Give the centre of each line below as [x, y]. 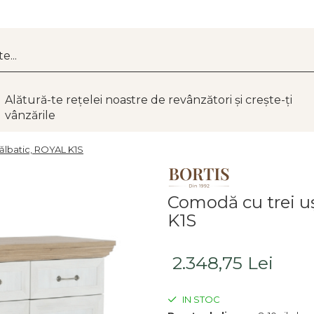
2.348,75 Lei [223, 262]
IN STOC [200, 299]
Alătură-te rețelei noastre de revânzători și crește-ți [149, 100]
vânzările [30, 115]
